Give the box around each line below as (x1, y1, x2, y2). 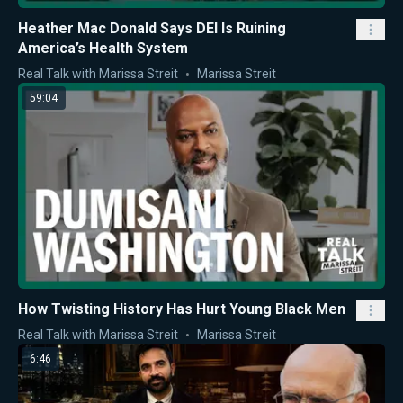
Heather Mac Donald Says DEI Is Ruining (18, 19, 286, 37)
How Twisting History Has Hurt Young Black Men (18, 300, 345, 318)
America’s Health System (18, 39, 188, 57)
